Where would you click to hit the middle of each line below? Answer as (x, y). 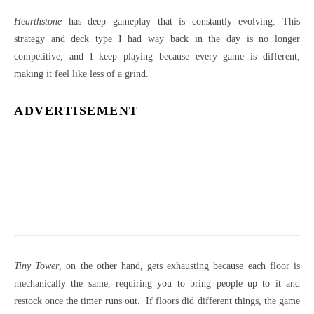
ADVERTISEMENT (76, 111)
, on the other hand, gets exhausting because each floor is (180, 266)
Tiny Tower (37, 266)
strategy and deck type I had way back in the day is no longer (157, 39)
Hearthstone (38, 22)
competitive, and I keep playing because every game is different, (157, 57)
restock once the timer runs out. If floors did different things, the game (157, 301)
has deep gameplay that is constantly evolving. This (181, 22)
